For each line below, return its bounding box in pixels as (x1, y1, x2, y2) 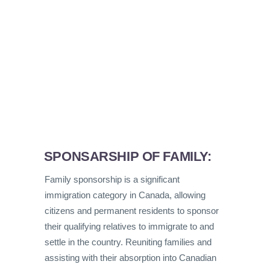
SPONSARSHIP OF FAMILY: (43, 149, 212, 165)
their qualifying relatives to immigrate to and (45, 221, 214, 232)
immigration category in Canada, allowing (45, 190, 206, 201)
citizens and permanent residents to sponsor (45, 206, 219, 216)
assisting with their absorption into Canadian (45, 253, 216, 263)
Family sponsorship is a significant (45, 174, 180, 185)
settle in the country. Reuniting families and (45, 237, 212, 248)
